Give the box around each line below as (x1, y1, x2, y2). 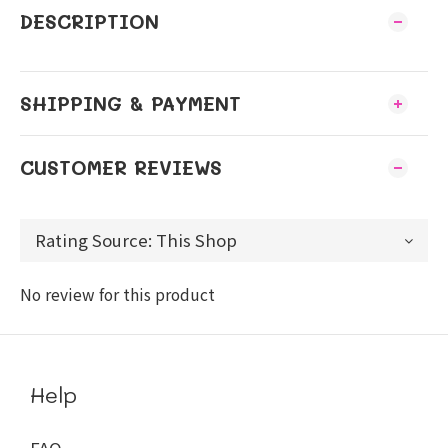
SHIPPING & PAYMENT (20, 91, 241, 116)
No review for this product (20, 283, 215, 305)
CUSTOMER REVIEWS (20, 155, 222, 180)
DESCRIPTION (20, 9, 159, 34)
